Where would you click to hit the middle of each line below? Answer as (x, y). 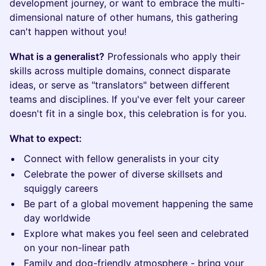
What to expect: (46, 138)
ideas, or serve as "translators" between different (120, 85)
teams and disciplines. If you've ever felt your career (127, 99)
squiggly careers (61, 188)
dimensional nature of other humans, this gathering (124, 17)
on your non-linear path (77, 248)
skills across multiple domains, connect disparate (120, 71)
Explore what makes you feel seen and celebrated (136, 233)
